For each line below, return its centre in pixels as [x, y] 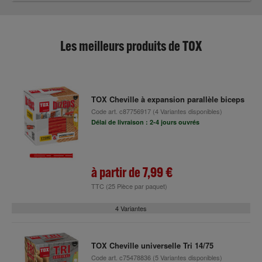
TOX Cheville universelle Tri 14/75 [152, 245]
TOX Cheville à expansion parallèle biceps [168, 99]
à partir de [117, 172]
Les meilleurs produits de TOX [131, 46]
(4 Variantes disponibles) [186, 111]
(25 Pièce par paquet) [136, 186]
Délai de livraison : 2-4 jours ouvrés [145, 122]
